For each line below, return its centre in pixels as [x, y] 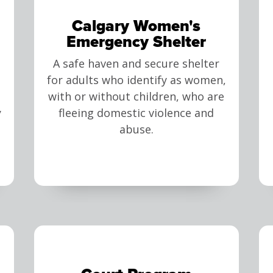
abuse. [136, 129]
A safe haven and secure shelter [136, 64]
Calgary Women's [136, 26]
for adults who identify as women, [136, 80]
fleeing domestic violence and [136, 113]
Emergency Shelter [136, 42]
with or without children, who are [136, 97]
